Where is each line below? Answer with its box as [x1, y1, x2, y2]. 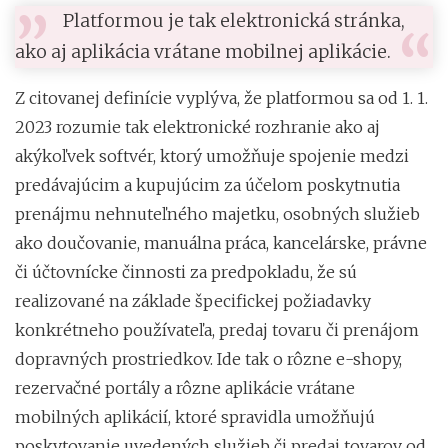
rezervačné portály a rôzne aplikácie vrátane [15, 377, 355, 398]
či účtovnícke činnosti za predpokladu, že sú [15, 261, 357, 282]
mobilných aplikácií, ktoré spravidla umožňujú [15, 406, 375, 427]
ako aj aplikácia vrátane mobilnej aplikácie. [15, 40, 391, 63]
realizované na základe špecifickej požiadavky [15, 290, 371, 311]
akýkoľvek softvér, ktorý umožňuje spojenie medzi [15, 145, 409, 166]
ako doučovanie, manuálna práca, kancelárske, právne [15, 232, 427, 253]
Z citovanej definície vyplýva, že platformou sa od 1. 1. [15, 87, 428, 108]
